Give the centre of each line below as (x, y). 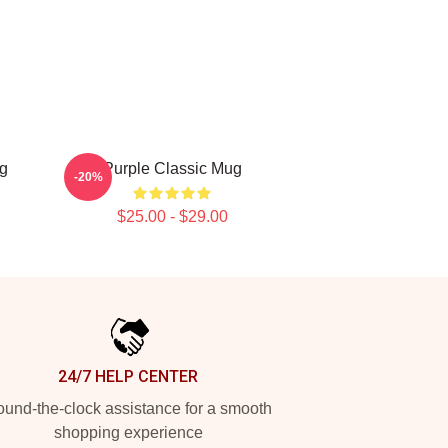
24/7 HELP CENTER (128, 376)
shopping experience (128, 432)
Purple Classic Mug (172, 168)
